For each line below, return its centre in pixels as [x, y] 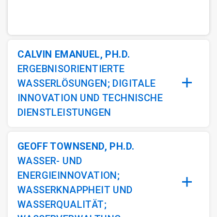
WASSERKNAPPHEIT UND [75, 190]
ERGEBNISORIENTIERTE [71, 69]
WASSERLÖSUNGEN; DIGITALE [87, 84]
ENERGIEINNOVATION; [69, 176]
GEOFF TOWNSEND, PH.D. [76, 147]
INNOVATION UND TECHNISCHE [90, 98]
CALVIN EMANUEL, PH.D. [74, 54]
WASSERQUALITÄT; [62, 205]
